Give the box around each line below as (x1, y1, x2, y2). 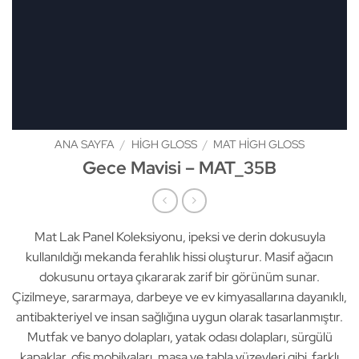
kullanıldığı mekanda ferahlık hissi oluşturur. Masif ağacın (26, 248, 333, 265)
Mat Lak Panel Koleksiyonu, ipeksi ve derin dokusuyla (34, 228, 325, 245)
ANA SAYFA (54, 137, 115, 151)
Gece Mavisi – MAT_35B (83, 155, 276, 179)
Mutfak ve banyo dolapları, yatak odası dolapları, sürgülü (26, 328, 333, 345)
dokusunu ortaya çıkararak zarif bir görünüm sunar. (39, 268, 320, 285)
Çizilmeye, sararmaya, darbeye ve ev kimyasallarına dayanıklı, (12, 288, 347, 305)
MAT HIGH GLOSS (212, 137, 305, 151)
